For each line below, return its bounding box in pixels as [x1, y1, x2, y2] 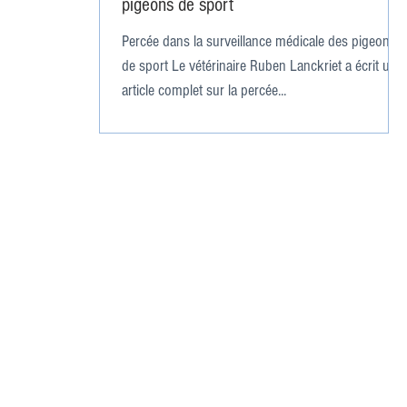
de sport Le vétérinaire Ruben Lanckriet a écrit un [122, 56, 397, 75]
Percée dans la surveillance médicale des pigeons [122, 32, 396, 51]
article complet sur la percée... [122, 81, 286, 100]
